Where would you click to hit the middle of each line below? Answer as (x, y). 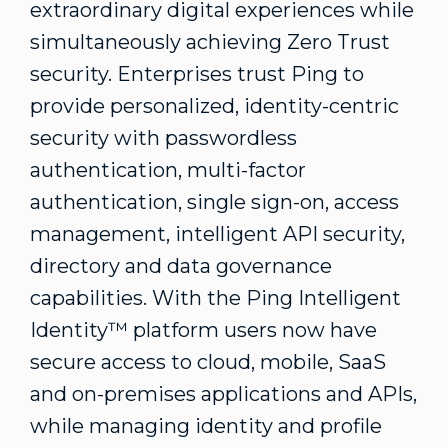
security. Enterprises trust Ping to (197, 74)
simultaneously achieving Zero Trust (210, 42)
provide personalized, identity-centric (214, 106)
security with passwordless (163, 138)
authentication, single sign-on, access (214, 202)
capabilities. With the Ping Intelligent (215, 298)
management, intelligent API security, (217, 234)
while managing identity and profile (206, 426)
